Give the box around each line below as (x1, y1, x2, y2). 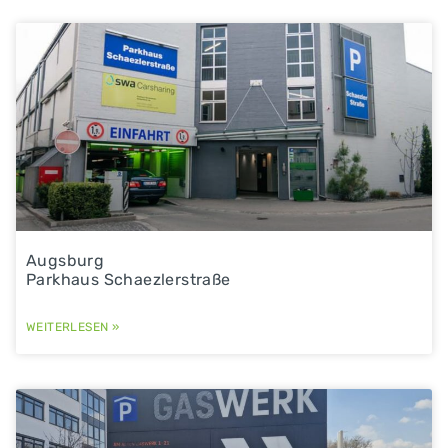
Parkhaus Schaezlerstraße (26, 269, 231, 289)
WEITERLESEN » (26, 319, 120, 334)
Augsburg (26, 250, 105, 270)
